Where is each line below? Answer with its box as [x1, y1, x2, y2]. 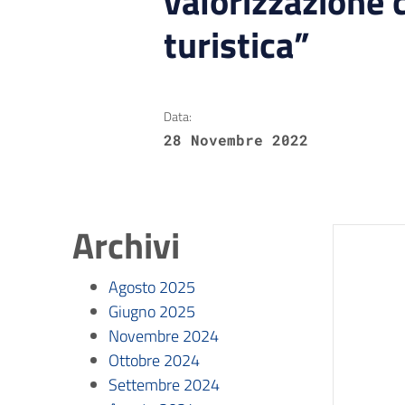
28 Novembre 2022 [164, 130, 308, 149]
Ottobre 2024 [108, 348, 200, 372]
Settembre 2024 [108, 372, 220, 397]
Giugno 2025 [108, 299, 195, 324]
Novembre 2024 [108, 324, 219, 348]
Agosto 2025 [108, 275, 195, 299]
